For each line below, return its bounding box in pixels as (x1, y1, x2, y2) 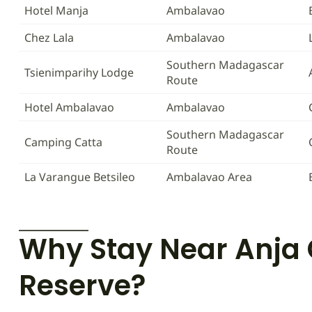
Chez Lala (24, 30, 74, 45)
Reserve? (19, 266, 146, 305)
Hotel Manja (24, 3, 88, 18)
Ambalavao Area (166, 169, 252, 185)
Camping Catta (24, 134, 102, 150)
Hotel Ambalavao (24, 100, 114, 115)
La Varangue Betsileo (24, 169, 135, 185)
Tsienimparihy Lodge (24, 65, 134, 80)
